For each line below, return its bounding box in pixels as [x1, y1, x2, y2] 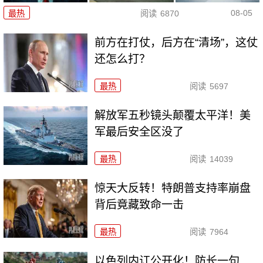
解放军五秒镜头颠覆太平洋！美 [95, 109, 251, 122]
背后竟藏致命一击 [95, 198, 184, 211]
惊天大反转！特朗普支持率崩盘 [95, 182, 251, 195]
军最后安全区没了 [95, 126, 184, 139]
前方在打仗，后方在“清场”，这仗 [95, 36, 258, 49]
